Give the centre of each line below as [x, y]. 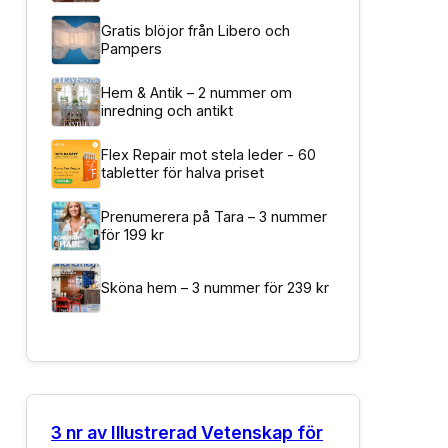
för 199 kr [132, 234]
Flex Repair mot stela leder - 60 [208, 154]
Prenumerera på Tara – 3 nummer [214, 216]
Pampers [131, 48]
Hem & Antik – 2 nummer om [196, 92]
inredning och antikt [167, 110]
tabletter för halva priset [182, 172]
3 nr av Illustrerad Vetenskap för [187, 432]
